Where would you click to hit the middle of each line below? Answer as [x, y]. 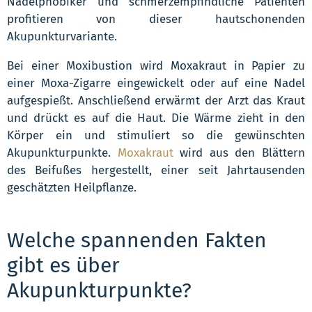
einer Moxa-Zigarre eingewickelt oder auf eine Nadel [156, 83]
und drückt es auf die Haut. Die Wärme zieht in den [156, 118]
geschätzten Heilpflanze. [72, 187]
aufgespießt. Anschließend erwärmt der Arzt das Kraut [156, 100]
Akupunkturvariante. [62, 36]
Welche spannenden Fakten [137, 240]
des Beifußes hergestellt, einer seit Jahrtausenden [156, 170]
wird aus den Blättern [239, 153]
